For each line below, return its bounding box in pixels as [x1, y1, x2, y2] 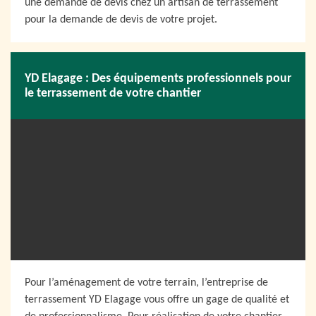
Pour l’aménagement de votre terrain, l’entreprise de [25, 277, 268, 288]
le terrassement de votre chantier [25, 86, 201, 100]
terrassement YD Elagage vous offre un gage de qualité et [25, 294, 289, 305]
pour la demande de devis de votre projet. [25, 14, 217, 25]
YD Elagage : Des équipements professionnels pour [25, 71, 291, 85]
